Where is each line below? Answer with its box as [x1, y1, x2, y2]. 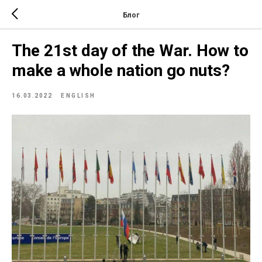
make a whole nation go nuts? [12, 61, 230, 80]
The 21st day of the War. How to [12, 41, 249, 60]
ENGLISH [61, 92, 96, 99]
